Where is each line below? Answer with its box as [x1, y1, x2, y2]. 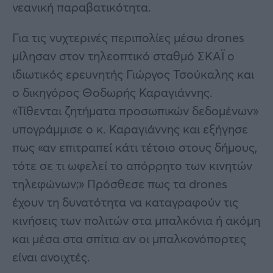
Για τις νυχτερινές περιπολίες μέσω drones [12, 29, 244, 46]
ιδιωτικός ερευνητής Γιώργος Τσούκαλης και [12, 65, 254, 82]
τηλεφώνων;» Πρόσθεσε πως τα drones [12, 175, 227, 192]
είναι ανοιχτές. [12, 248, 90, 265]
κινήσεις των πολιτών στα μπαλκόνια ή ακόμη [12, 211, 260, 229]
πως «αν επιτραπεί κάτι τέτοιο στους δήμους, [12, 138, 257, 155]
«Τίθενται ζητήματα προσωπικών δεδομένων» [12, 102, 258, 119]
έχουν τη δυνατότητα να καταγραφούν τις [12, 193, 238, 210]
